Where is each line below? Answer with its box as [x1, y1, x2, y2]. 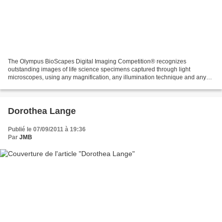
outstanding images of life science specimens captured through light [8, 65, 190, 73]
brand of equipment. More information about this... [8, 81, 141, 89]
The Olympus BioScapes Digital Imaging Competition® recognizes [8, 57, 186, 65]
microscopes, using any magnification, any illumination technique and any [8, 73, 206, 81]
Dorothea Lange [8, 106, 76, 116]
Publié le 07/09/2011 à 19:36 [8, 125, 86, 133]
